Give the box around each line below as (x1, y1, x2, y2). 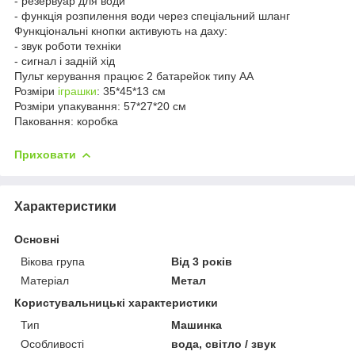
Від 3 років (171, 254, 233, 268)
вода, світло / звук (171, 337, 277, 350)
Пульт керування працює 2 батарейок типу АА (14, 69, 254, 82)
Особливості (21, 337, 84, 350)
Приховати (14, 147, 76, 161)
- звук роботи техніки (14, 39, 121, 52)
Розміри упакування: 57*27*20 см (14, 99, 186, 113)
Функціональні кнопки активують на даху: (14, 24, 227, 37)
